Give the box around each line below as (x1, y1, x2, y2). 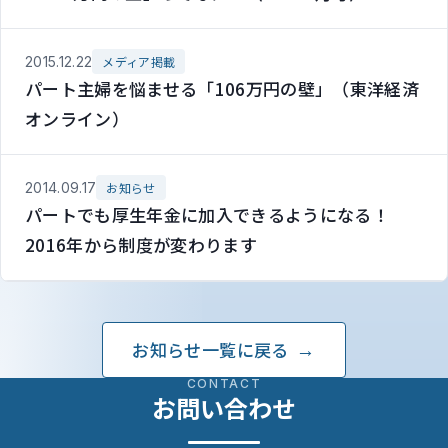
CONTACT (186, 376, 262, 391)
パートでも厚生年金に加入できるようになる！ (25, 202, 407, 227)
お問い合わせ (152, 390, 296, 425)
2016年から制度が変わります (25, 232, 258, 257)
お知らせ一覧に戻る (132, 337, 289, 362)
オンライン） (25, 106, 130, 131)
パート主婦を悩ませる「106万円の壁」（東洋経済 (25, 76, 420, 101)
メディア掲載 (102, 53, 176, 70)
